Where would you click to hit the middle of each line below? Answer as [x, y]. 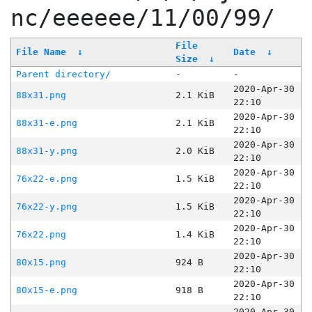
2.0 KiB [195, 151]
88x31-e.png [46, 123]
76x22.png [41, 235]
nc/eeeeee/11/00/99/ [143, 18]
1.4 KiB [195, 235]
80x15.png [41, 263]
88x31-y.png [46, 151]
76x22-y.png [46, 207]
